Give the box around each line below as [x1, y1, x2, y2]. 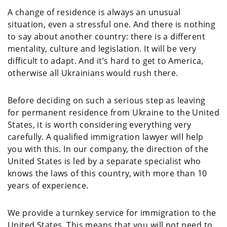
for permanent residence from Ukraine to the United [8, 106, 220, 118]
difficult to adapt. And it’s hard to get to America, [8, 55, 204, 66]
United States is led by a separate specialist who [8, 155, 201, 167]
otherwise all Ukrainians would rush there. [8, 67, 181, 79]
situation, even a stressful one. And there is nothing [8, 18, 216, 30]
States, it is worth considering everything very [8, 119, 192, 130]
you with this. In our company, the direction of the [8, 143, 209, 155]
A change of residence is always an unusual [8, 6, 181, 18]
